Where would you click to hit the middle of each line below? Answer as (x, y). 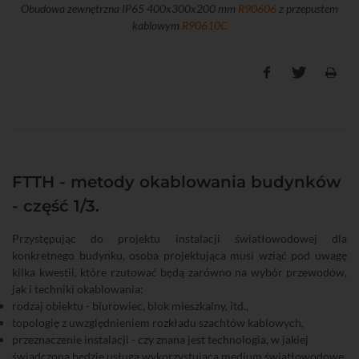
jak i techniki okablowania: (78, 289)
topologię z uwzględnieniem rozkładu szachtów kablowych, (158, 323)
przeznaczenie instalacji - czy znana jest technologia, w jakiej (160, 340)
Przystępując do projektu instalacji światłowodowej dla (179, 239)
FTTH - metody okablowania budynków (176, 182)
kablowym (157, 26)
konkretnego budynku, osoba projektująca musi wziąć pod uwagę (179, 256)
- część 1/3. (56, 206)
